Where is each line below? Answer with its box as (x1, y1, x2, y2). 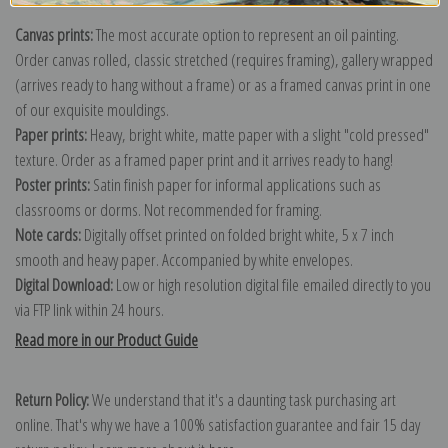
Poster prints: (15, 173, 90, 197)
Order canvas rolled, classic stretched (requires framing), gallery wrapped (15, 48, 433, 72)
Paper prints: (15, 123, 87, 147)
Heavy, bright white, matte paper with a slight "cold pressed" (87, 123, 429, 147)
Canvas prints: (15, 23, 93, 47)
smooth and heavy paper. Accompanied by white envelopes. (15, 248, 353, 272)
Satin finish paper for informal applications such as (90, 173, 381, 197)
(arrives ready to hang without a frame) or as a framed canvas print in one (15, 73, 431, 97)
